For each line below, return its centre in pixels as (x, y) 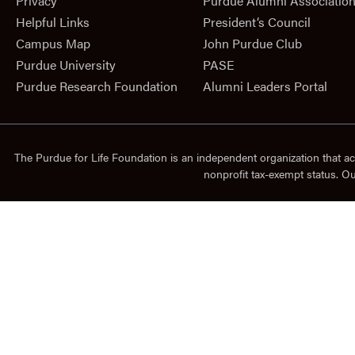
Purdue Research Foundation (97, 86)
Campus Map (53, 44)
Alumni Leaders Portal (265, 86)
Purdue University (66, 65)
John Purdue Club (252, 44)
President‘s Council (257, 22)
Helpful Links (53, 22)
